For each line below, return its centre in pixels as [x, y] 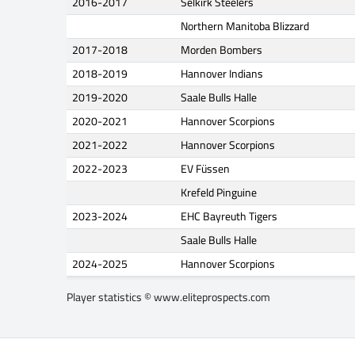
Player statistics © [110, 298]
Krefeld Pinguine [219, 193]
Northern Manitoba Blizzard [245, 27]
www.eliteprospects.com [212, 298]
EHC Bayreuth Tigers [229, 217]
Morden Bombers [221, 50]
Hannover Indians [222, 74]
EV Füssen [205, 169]
